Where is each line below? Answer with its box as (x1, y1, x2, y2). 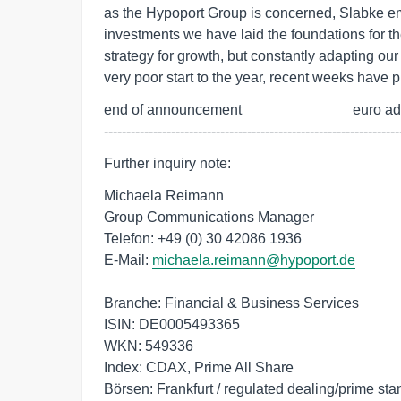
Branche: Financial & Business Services (104, 295, 359, 311)
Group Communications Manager (104, 209, 314, 225)
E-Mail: (104, 252, 152, 268)
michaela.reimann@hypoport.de (152, 252, 355, 268)
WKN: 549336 (104, 338, 193, 354)
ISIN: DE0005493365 (104, 317, 240, 332)
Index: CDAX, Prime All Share (104, 360, 294, 375)
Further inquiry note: (104, 156, 231, 171)
